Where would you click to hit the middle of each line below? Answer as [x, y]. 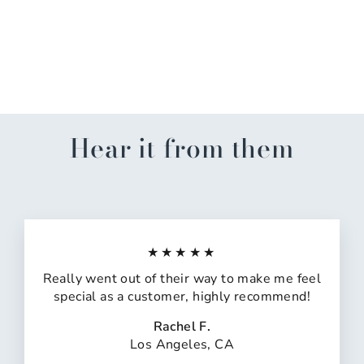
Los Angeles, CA [182, 345]
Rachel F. [182, 327]
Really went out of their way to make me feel [182, 279]
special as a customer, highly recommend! [182, 297]
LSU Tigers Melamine [63, 28]
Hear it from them [182, 149]
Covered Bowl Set [56, 40]
